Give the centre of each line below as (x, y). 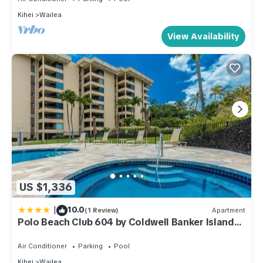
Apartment (229, 210)
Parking (90, 246)
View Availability (203, 36)
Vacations (41, 232)
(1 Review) (102, 210)
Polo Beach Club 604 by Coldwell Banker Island (126, 222)
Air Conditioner (42, 246)
